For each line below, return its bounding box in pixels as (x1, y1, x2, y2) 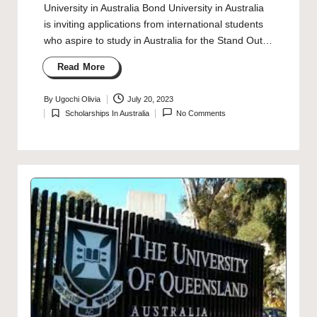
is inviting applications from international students (43, 19, 263, 30)
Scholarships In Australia (64, 109, 149, 118)
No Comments (176, 109, 226, 118)
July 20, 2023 (127, 95, 174, 104)
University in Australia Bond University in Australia (43, 3, 264, 14)
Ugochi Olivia (54, 95, 100, 104)
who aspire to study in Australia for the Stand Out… (43, 35, 272, 47)
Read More (57, 61, 105, 72)
